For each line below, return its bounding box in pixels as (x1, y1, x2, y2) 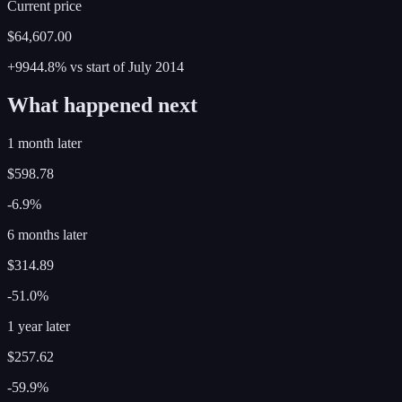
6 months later (7, 226, 87, 242)
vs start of (66, 58, 128, 74)
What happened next (7, 92, 197, 117)
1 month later (7, 135, 82, 151)
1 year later (7, 318, 70, 334)
